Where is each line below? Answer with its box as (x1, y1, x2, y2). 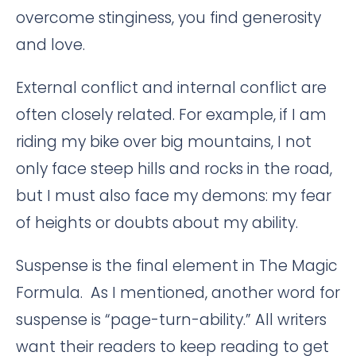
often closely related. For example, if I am (16, 103, 327, 126)
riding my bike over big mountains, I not (16, 130, 311, 153)
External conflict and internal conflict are (16, 76, 327, 99)
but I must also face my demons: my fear (16, 184, 331, 207)
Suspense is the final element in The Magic (16, 254, 338, 277)
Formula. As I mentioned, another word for (16, 281, 340, 304)
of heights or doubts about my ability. (16, 211, 298, 234)
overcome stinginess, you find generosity (16, 6, 321, 29)
